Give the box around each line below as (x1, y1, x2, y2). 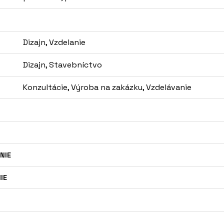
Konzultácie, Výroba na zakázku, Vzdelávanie (23, 82, 191, 92)
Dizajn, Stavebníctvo (23, 59, 102, 70)
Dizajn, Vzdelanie (23, 37, 85, 47)
